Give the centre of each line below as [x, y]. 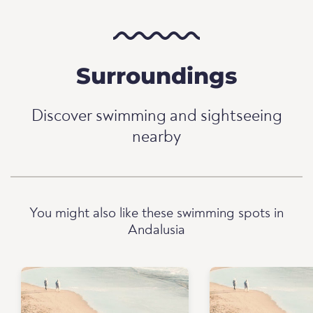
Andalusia [156, 231]
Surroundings [156, 76]
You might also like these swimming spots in [156, 214]
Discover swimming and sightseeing [156, 117]
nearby [156, 138]
